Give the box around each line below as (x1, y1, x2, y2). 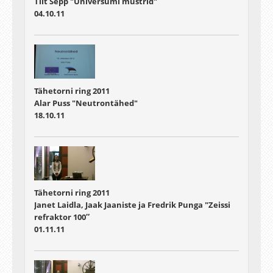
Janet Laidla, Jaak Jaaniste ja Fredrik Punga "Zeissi (34, 199, 230, 211)
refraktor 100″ (34, 211, 90, 223)
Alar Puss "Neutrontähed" (34, 97, 138, 109)
